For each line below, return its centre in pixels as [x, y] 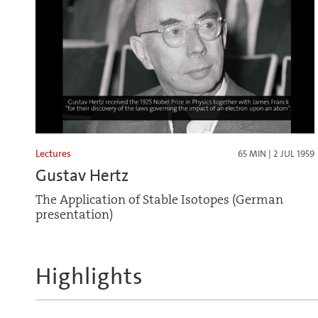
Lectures [53, 153]
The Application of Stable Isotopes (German [159, 199]
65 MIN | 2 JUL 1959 [276, 153]
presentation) [74, 214]
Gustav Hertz [82, 175]
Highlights [89, 276]
